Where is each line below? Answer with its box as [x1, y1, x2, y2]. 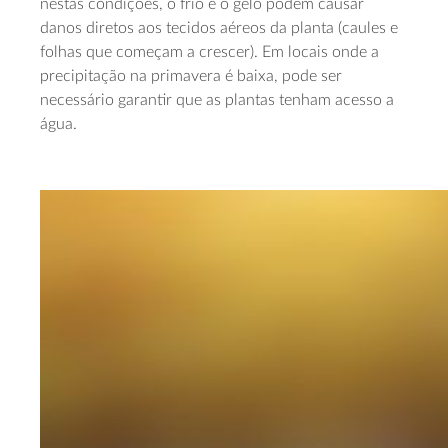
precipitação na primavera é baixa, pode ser [40, 68, 342, 84]
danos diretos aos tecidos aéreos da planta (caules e [40, 20, 398, 36]
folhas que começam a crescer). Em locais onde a [40, 44, 379, 60]
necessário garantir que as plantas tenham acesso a [40, 92, 394, 108]
